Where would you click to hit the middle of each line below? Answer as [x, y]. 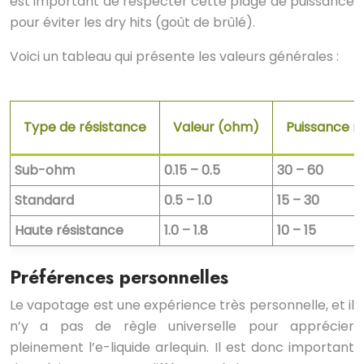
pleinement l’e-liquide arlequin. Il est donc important [182, 348]
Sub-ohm [45, 171]
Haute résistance [69, 231]
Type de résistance [85, 128]
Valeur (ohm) [216, 128]
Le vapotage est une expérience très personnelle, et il [182, 305]
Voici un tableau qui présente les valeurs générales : [174, 57]
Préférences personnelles [119, 277]
